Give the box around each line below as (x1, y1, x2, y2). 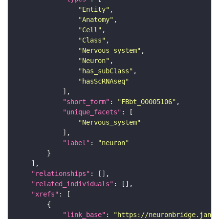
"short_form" (63, 98, 109, 106)
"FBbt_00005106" (117, 98, 176, 106)
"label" (63, 139, 90, 147)
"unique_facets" (63, 108, 121, 116)
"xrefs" (31, 190, 59, 198)
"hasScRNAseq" (78, 77, 129, 86)
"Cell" (78, 26, 102, 34)
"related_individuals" (31, 180, 113, 188)
